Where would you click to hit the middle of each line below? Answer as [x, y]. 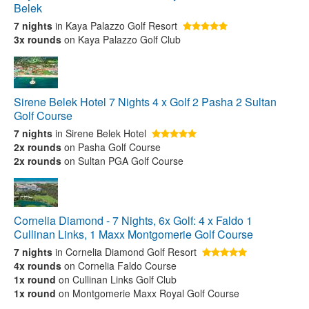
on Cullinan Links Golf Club [116, 279]
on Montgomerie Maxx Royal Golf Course [148, 293]
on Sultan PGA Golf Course [122, 161]
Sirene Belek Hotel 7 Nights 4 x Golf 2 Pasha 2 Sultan [145, 102]
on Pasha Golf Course [111, 147]
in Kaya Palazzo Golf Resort [116, 26]
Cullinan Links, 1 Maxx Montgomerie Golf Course [133, 234]
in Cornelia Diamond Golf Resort [126, 252]
